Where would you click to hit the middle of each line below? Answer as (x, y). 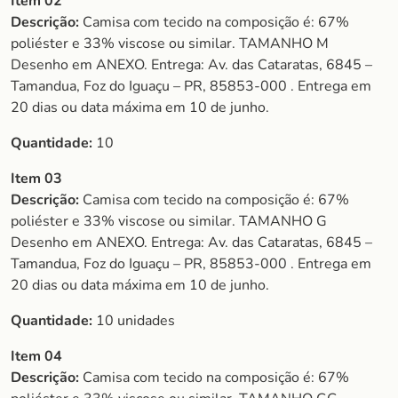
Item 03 (36, 179)
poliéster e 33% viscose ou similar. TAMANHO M (170, 44)
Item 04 (36, 356)
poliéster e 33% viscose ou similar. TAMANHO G (169, 221)
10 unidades (135, 321)
